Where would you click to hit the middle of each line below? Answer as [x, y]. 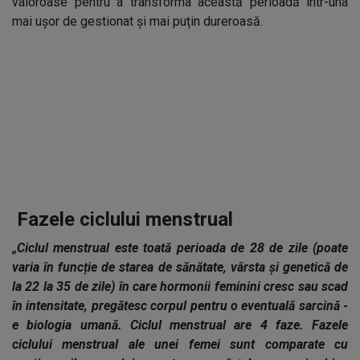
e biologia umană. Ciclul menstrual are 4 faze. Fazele [180, 325]
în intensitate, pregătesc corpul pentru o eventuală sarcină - [180, 306]
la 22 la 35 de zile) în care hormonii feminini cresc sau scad [180, 286]
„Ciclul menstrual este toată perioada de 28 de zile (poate [180, 248]
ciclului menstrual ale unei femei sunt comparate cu [180, 344]
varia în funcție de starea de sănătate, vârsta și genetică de [180, 267]
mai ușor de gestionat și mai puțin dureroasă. [137, 21]
